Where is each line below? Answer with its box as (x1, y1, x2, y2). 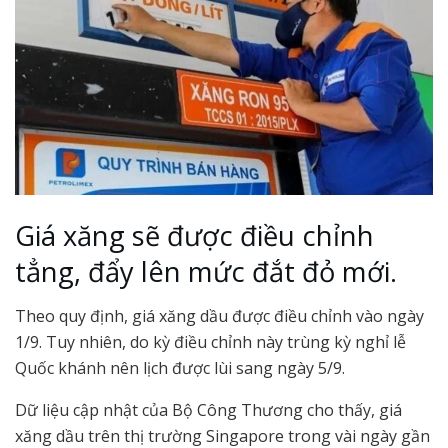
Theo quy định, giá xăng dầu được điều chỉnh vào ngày (15, 305, 424, 328)
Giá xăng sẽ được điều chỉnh (15, 216, 374, 254)
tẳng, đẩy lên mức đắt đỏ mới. (15, 252, 397, 290)
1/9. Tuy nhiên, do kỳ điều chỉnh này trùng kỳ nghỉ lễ (15, 331, 406, 354)
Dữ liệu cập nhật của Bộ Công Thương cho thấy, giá (15, 399, 402, 422)
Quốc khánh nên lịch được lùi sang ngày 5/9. (15, 357, 345, 380)
